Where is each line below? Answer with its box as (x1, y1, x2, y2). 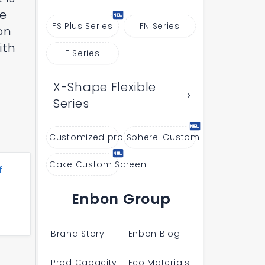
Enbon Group (71, 189, 171, 209)
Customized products (49, 131, 150, 143)
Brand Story (51, 228, 105, 240)
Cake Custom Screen (49, 159, 147, 170)
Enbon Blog (128, 228, 180, 240)
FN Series (139, 20, 180, 32)
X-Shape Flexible (53, 79, 157, 95)
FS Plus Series (51, 20, 113, 32)
